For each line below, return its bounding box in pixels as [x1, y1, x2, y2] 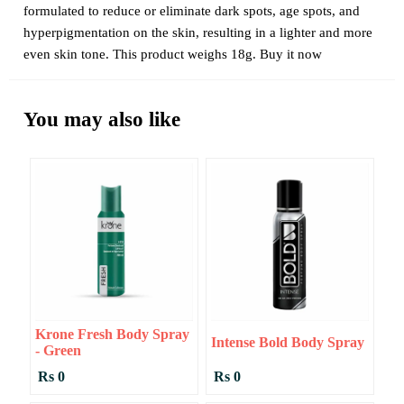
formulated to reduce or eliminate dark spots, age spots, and [23, 4, 360, 19]
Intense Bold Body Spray [210, 335, 364, 351]
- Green [34, 343, 81, 359]
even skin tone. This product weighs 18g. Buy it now [23, 47, 322, 62]
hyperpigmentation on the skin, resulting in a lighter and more [23, 25, 372, 41]
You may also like [23, 108, 180, 132]
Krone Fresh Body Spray [34, 326, 189, 343]
